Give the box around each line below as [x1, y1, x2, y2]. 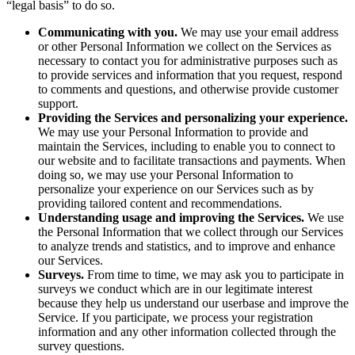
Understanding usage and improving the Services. [38, 211, 304, 225]
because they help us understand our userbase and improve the [38, 296, 349, 311]
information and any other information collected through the [38, 325, 336, 339]
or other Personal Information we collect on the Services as [38, 40, 331, 54]
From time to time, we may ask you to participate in [84, 268, 344, 282]
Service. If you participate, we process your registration [38, 311, 313, 325]
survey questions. [38, 339, 124, 353]
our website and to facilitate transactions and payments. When [38, 154, 345, 168]
